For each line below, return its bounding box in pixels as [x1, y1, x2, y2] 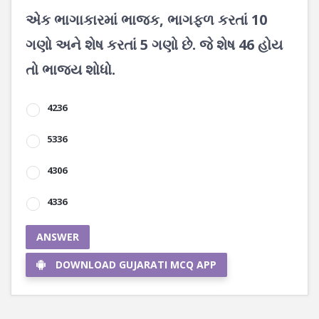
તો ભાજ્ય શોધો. [26, 60, 115, 79]
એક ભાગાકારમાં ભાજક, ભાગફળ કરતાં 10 [26, 10, 267, 29]
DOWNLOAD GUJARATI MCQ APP [56, 258, 216, 271]
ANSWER [36, 230, 79, 244]
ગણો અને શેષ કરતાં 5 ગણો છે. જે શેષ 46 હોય [26, 35, 283, 54]
